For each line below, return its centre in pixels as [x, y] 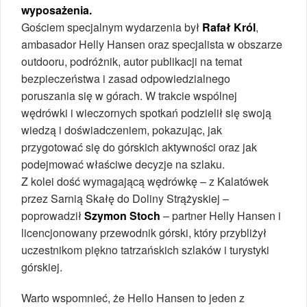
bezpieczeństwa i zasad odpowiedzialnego [126, 78]
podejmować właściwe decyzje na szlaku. [123, 164]
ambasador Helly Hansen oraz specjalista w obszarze [152, 44]
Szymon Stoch [122, 215]
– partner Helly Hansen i [221, 215]
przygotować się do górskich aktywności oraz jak [139, 147]
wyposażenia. [57, 10]
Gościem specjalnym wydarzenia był [112, 27]
